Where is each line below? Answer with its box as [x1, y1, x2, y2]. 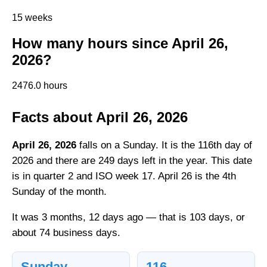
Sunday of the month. [12, 185, 107, 197]
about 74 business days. [12, 226, 120, 238]
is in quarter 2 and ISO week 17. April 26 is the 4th [12, 170, 236, 182]
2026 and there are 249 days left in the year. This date [12, 154, 252, 166]
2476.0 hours [12, 80, 67, 91]
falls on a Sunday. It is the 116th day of [76, 139, 252, 151]
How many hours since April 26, [12, 35, 228, 52]
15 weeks [12, 13, 52, 23]
